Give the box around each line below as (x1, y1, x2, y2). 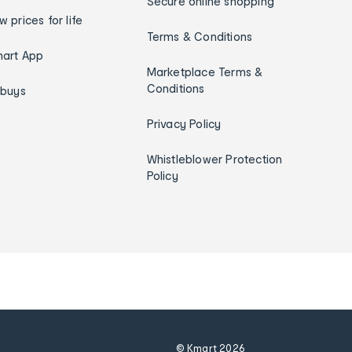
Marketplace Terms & (146, 64, 263, 79)
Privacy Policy (146, 116, 222, 130)
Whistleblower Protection (146, 152, 283, 166)
